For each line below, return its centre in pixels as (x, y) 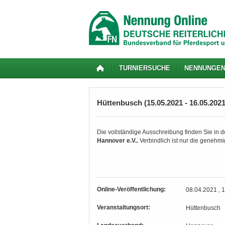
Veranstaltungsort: (124, 207)
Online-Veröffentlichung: (131, 189)
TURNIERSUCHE (145, 68)
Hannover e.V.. (118, 141)
